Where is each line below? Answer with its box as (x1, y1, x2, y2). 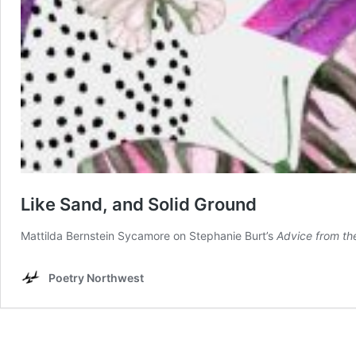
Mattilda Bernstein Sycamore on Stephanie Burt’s (21, 228, 277, 242)
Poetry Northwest (48, 270, 144, 284)
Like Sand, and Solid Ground (21, 193, 257, 215)
